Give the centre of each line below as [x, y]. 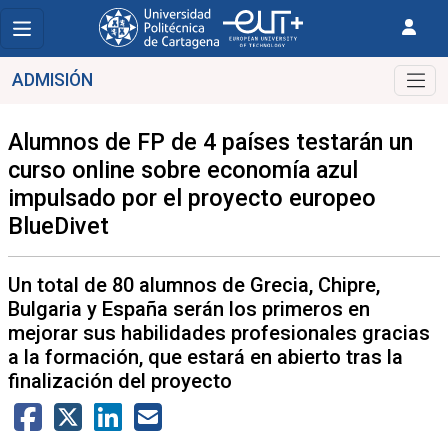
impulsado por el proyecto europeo [192, 198]
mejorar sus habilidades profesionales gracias [219, 333]
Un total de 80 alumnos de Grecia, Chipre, [194, 285]
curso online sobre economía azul [183, 170]
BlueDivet [58, 226]
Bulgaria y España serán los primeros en [189, 309]
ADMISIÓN [52, 80]
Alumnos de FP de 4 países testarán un [210, 142]
